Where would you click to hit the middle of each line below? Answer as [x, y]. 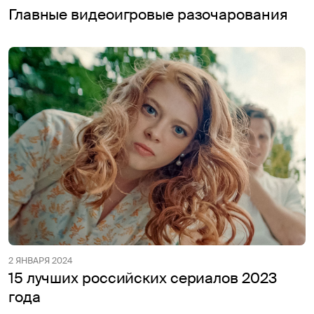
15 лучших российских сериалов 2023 [143, 278]
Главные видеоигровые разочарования [148, 15]
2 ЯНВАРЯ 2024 [40, 260]
